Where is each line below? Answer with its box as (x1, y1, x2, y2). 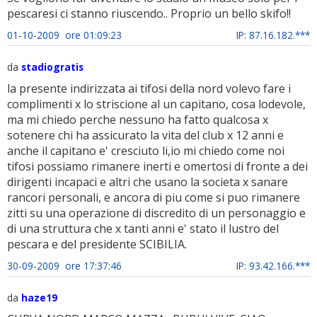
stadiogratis (21, 60, 83, 74)
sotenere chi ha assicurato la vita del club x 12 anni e (7, 127, 284, 143)
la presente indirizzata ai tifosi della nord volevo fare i (7, 81, 291, 96)
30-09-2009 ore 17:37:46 (7, 259, 122, 272)
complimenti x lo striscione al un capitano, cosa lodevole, (7, 96, 306, 112)
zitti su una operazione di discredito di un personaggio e (7, 205, 306, 221)
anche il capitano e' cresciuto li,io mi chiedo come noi (7, 143, 284, 158)
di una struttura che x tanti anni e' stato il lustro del (7, 221, 279, 236)
